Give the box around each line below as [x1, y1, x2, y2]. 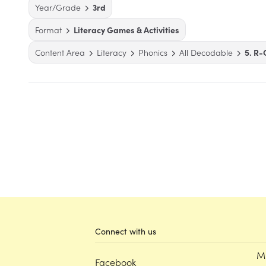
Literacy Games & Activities [74, 24, 179, 36]
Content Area [35, 46, 85, 58]
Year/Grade [35, 1, 81, 13]
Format [35, 24, 62, 36]
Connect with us [95, 226, 156, 237]
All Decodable [179, 46, 233, 58]
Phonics [138, 46, 167, 58]
